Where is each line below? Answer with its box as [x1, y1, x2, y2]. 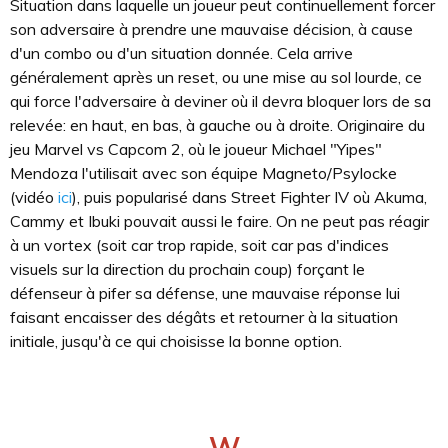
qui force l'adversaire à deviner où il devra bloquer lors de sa [10, 91, 431, 111]
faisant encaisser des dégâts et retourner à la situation [10, 307, 398, 327]
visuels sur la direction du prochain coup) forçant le [10, 259, 365, 279]
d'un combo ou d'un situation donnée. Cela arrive [10, 43, 353, 63]
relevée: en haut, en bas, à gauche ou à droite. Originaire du [10, 115, 425, 135]
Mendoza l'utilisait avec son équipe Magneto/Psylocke [10, 163, 397, 183]
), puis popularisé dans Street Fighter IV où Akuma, [72, 187, 427, 207]
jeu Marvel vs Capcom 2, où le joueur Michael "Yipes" [10, 139, 382, 159]
